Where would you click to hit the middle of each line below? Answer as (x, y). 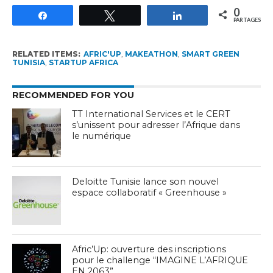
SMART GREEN (210, 54)
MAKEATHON (151, 54)
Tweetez (140, 15)
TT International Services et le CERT (151, 114)
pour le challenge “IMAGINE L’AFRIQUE (160, 261)
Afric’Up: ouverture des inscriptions (149, 250)
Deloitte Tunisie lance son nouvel (146, 182)
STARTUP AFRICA (83, 63)
